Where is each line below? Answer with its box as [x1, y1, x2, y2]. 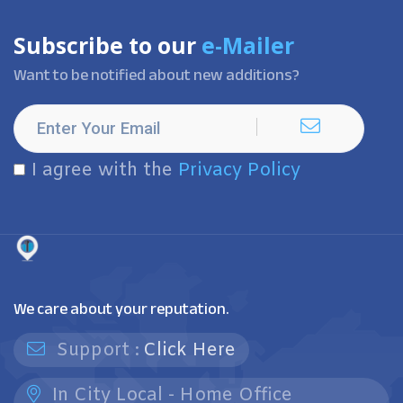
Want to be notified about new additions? [13, 59, 300, 90]
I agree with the [31, 158, 178, 183]
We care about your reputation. [13, 293, 229, 324]
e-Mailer [201, 31, 294, 60]
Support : [51, 338, 139, 363]
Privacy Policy [178, 158, 300, 183]
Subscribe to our [13, 31, 201, 60]
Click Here [143, 338, 236, 363]
